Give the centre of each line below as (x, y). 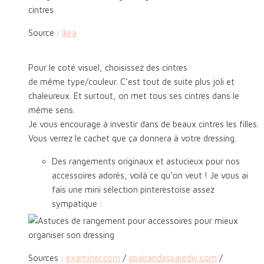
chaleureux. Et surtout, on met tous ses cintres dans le (134, 96)
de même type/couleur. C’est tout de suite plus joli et (131, 82)
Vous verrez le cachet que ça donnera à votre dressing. (132, 138)
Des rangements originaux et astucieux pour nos (146, 161)
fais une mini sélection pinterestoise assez (133, 190)
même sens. (52, 110)
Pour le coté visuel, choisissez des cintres (108, 68)
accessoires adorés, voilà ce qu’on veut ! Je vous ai (150, 176)
